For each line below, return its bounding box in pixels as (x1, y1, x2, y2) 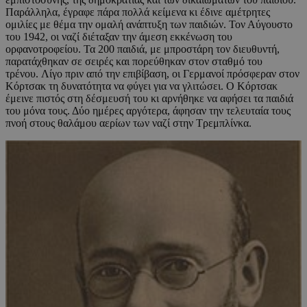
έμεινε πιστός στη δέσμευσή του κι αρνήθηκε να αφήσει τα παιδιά (5, 92, 293, 104)
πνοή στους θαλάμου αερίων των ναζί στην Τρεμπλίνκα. (5, 116, 251, 129)
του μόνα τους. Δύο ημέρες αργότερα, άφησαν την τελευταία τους (5, 104, 291, 116)
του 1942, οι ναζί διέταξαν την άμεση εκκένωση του (5, 30, 232, 42)
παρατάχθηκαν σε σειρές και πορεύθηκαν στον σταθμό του (5, 55, 262, 67)
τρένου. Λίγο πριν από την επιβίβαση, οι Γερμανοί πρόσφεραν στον (5, 67, 299, 79)
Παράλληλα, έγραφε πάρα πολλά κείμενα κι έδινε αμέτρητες (5, 5, 270, 18)
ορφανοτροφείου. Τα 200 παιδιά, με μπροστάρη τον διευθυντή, (5, 42, 280, 55)
